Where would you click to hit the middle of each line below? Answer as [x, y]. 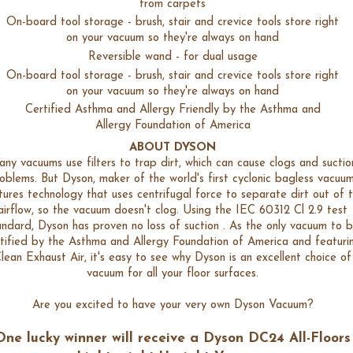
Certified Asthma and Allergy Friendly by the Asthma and [173, 110]
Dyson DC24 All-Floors [277, 338]
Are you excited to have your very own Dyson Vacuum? [173, 305]
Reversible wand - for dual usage [173, 57]
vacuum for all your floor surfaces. [173, 273]
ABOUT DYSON [173, 147]
